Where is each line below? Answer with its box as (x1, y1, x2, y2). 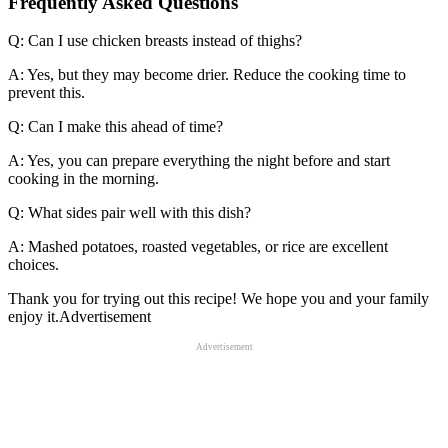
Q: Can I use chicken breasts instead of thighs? (8, 32, 302, 50)
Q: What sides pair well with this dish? (8, 204, 251, 222)
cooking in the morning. (8, 170, 159, 188)
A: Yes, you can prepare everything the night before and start (8, 152, 390, 170)
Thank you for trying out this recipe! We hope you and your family (8, 290, 429, 308)
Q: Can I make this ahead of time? (8, 118, 223, 136)
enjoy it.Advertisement (8, 308, 151, 326)
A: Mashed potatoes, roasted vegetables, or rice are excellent (8, 238, 388, 256)
